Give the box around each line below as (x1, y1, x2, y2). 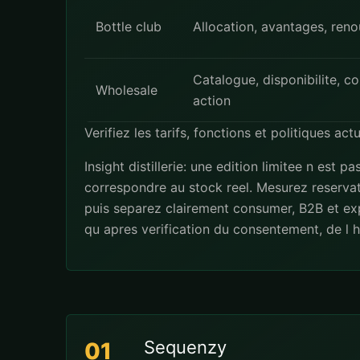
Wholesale (96, 82, 157, 98)
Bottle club (96, 18, 162, 35)
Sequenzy (144, 337, 227, 358)
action (193, 92, 231, 108)
